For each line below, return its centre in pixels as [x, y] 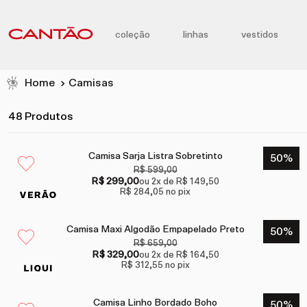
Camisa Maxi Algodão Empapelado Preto [155, 230]
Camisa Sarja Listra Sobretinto [155, 157]
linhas [196, 35]
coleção [133, 35]
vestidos [260, 35]
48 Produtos [41, 117]
